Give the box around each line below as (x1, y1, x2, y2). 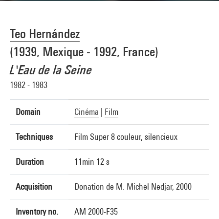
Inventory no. (16, 206, 58, 217)
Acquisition (16, 181, 52, 192)
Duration (16, 156, 44, 167)
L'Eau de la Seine (10, 62, 92, 77)
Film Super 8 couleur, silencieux (74, 131, 177, 142)
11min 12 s (74, 156, 109, 167)
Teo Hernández (10, 26, 80, 41)
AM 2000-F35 (74, 206, 118, 217)
